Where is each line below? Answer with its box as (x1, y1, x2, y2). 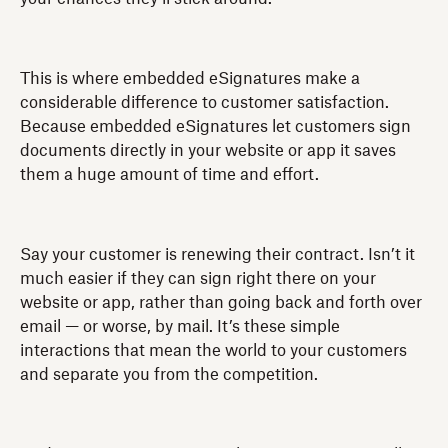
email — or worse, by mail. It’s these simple (20, 318, 340, 335)
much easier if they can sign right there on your (20, 270, 376, 287)
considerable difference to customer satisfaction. (20, 94, 389, 111)
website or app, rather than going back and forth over (20, 294, 422, 311)
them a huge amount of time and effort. (20, 166, 319, 183)
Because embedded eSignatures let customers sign (20, 118, 411, 135)
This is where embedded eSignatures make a (20, 70, 360, 87)
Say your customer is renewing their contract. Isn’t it (20, 246, 415, 263)
